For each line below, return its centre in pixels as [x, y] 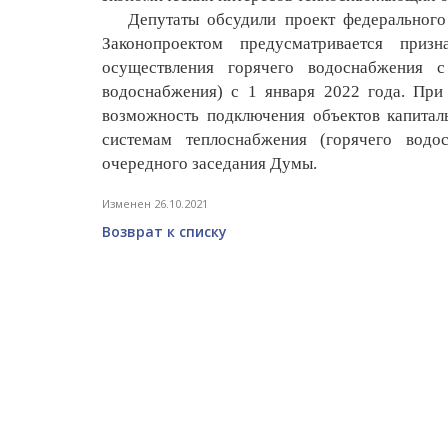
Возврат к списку [164, 231]
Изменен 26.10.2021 [155, 203]
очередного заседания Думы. [209, 163]
